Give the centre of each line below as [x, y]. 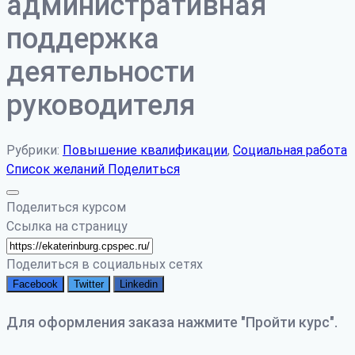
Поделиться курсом [66, 208]
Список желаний [57, 170]
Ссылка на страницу [67, 227]
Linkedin [139, 284]
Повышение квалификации [145, 151]
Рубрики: [34, 151]
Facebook [35, 284]
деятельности [101, 73]
